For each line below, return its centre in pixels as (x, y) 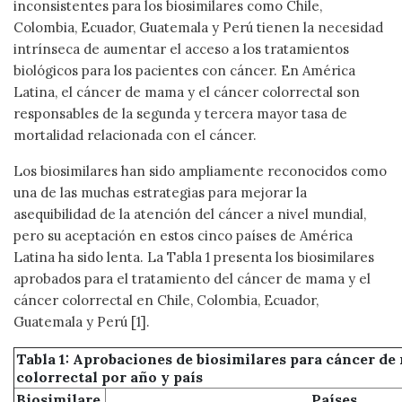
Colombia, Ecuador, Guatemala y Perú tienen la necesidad (198, 27)
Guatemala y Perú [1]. (82, 321)
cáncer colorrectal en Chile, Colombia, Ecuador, (166, 300)
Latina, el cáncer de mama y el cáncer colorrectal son (187, 92)
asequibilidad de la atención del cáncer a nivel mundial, (190, 214)
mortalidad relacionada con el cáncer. (135, 135)
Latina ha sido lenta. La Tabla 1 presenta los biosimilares (194, 257)
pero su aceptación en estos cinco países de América (183, 235)
